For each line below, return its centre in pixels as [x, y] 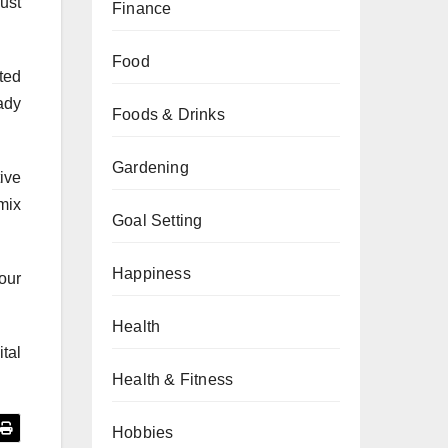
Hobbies [143, 432]
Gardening [150, 167]
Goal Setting [157, 220]
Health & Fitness [173, 379]
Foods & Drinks [168, 114]
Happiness [151, 273]
